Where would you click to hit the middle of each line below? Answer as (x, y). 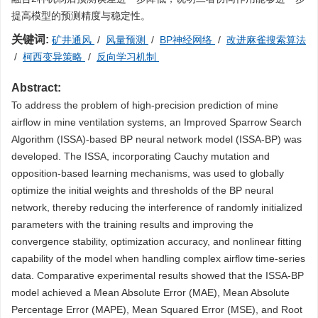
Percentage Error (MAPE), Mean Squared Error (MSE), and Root (157, 309)
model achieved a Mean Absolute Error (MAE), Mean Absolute (150, 292)
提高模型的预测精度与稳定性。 (81, 16)
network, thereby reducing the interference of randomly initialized (157, 207)
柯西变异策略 (54, 57)
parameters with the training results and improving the (132, 224)
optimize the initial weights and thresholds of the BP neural (142, 190)
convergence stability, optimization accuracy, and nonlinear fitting (157, 241)
